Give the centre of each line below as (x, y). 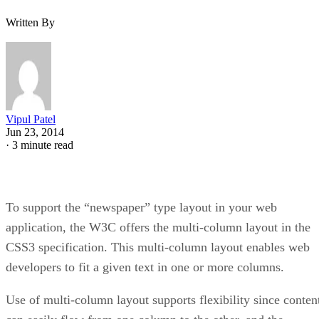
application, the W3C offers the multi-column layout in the (158, 227)
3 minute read (43, 145)
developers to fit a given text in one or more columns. (145, 267)
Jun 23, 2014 (35, 132)
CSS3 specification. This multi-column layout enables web (158, 247)
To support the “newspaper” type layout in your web (141, 207)
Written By (30, 22)
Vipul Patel (31, 119)
